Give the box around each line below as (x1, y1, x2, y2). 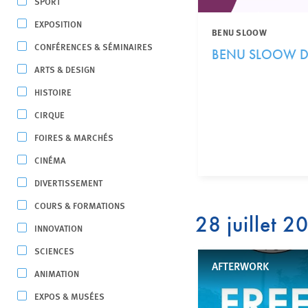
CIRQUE (34, 108, 65, 121)
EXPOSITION (34, 17, 82, 30)
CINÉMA (34, 153, 66, 166)
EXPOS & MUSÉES (34, 289, 104, 302)
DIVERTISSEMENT (34, 176, 102, 189)
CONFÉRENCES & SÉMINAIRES (34, 40, 153, 53)
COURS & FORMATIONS (34, 199, 125, 212)
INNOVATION (34, 221, 82, 234)
